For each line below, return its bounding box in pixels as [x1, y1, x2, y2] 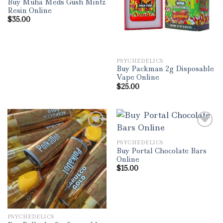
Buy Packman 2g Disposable [116, 64, 214, 74]
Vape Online [116, 73, 159, 82]
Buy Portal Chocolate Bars [116, 146, 207, 155]
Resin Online [7, 6, 52, 15]
